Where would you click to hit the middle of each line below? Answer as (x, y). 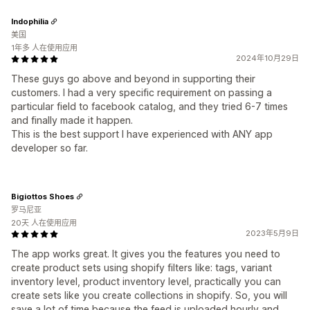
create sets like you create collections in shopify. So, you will (149, 295)
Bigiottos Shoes (43, 196)
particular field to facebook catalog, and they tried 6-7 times (149, 107)
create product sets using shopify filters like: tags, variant (142, 268)
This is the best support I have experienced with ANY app (142, 134)
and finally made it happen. (72, 120)
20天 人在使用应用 (44, 223)
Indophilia (30, 21)
